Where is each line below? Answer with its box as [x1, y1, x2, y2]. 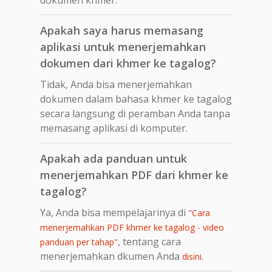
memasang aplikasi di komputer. [40, 121, 188, 135]
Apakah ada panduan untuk [40, 151, 187, 166]
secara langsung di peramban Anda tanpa [40, 106, 230, 120]
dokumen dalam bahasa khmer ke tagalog [40, 92, 232, 106]
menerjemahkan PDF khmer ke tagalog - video [40, 221, 224, 233]
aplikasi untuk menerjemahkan [40, 39, 206, 54]
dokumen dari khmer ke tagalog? [40, 55, 216, 70]
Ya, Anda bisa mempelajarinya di [40, 205, 188, 219]
